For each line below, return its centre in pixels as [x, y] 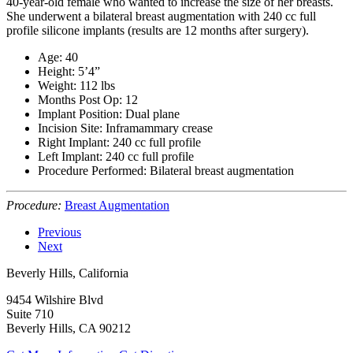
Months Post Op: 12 [88, 99]
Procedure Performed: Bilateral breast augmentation [166, 170]
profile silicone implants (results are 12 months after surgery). [158, 30]
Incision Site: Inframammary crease [125, 128]
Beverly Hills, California [67, 273]
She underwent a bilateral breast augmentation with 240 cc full [161, 16]
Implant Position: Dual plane [109, 113]
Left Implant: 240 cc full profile [116, 156]
